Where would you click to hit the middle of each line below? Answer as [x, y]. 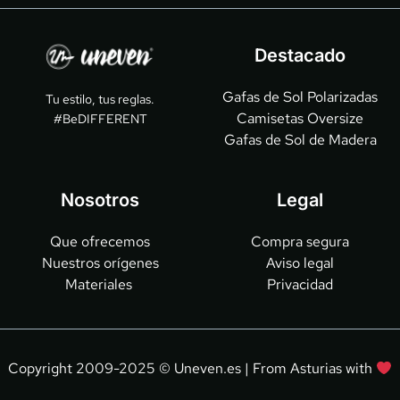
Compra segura [300, 241]
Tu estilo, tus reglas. [100, 99]
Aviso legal [300, 262]
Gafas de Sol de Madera [300, 139]
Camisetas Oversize [300, 118]
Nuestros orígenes [100, 262]
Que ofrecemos [100, 241]
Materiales [100, 284]
